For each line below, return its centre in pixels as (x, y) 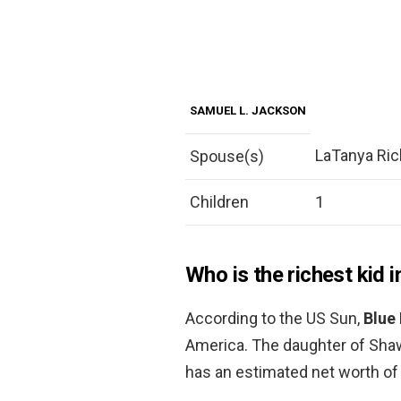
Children (219, 201)
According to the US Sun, (274, 318)
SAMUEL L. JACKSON (248, 110)
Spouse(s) (227, 156)
